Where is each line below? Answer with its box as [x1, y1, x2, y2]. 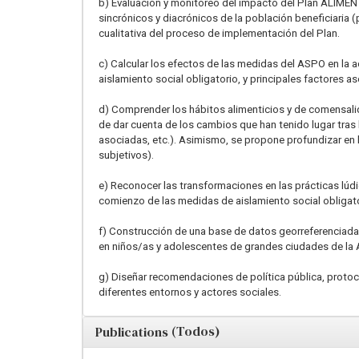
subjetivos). [99, 148, 154, 161]
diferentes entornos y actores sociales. [99, 285, 281, 298]
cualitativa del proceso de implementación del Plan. [99, 26, 340, 39]
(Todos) [171, 322, 220, 341]
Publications [95, 322, 171, 341]
